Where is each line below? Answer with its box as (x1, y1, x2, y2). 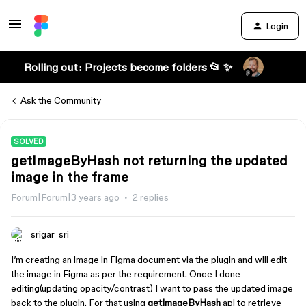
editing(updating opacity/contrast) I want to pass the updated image (11, 283, 293, 294)
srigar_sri (31, 229, 69, 240)
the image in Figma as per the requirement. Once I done (11, 268, 240, 279)
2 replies (133, 192, 169, 203)
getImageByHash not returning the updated (11, 153, 288, 168)
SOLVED (14, 137, 44, 145)
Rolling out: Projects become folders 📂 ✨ (23, 61, 232, 73)
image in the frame (11, 169, 128, 184)
